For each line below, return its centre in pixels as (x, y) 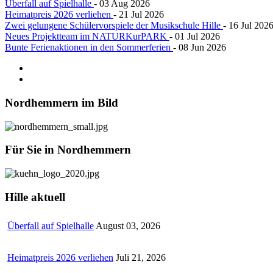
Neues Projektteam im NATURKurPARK (87, 37)
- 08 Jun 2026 (200, 48)
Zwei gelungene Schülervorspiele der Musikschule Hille (114, 26)
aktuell (47, 197)
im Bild (98, 103)
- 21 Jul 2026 (139, 15)
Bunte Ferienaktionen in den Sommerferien (89, 48)
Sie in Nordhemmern (77, 150)
